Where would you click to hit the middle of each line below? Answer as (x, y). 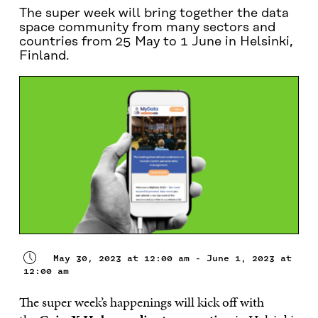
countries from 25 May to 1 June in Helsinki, (156, 42)
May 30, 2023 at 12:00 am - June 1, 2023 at (172, 258)
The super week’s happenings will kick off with (141, 302)
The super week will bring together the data (154, 13)
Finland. (44, 56)
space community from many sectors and (147, 28)
